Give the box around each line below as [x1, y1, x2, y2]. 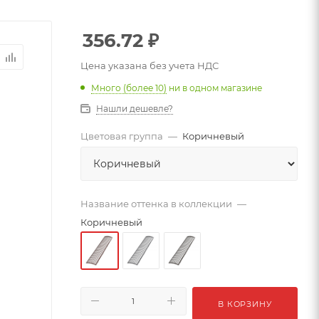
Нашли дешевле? [96, 103, 173, 114]
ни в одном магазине [169, 82, 262, 93]
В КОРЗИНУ [218, 298, 272, 309]
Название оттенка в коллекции [80, 197, 232, 209]
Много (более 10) [91, 82, 167, 93]
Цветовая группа [80, 130, 163, 142]
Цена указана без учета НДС [80, 60, 219, 71]
